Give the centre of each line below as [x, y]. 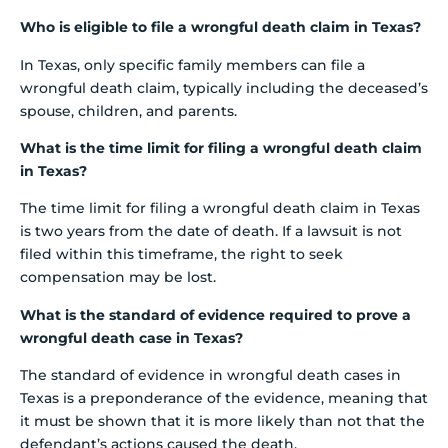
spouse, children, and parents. [128, 110]
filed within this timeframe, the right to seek [181, 254]
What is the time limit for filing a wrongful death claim [221, 148]
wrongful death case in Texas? [131, 337]
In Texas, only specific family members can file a [192, 64]
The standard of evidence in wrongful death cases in [210, 375]
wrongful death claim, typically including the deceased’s [224, 87]
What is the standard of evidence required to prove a [215, 314]
